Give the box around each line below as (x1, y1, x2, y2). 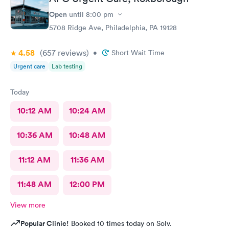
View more (10, 200, 45, 210)
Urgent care (13, 62, 45, 71)
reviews (56, 48, 86, 58)
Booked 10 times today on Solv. (69, 219, 172, 228)
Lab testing (52, 62, 82, 71)
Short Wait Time (111, 48, 165, 57)
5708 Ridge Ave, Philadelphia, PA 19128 (49, 23, 177, 32)
